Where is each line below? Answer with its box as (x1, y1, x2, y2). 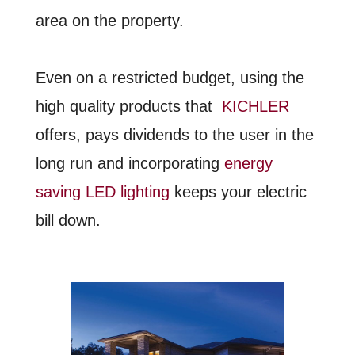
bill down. (35, 211, 101, 229)
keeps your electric (169, 182, 307, 200)
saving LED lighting (35, 182, 170, 200)
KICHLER (221, 97, 289, 115)
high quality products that (35, 97, 222, 115)
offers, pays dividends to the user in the (35, 125, 314, 143)
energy (223, 154, 273, 172)
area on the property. (35, 11, 184, 29)
